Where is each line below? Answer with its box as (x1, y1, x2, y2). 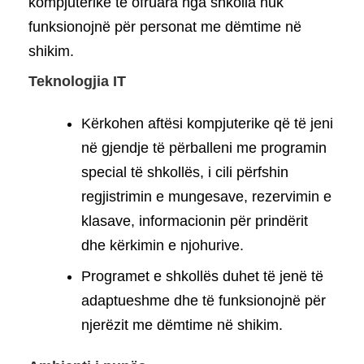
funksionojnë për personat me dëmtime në (28, 18, 301, 35)
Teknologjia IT (28, 73, 126, 90)
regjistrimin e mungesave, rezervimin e (81, 188, 331, 206)
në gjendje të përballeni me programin (81, 140, 327, 157)
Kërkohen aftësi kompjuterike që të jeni (81, 115, 333, 132)
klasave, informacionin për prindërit (81, 213, 308, 230)
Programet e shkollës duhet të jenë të (81, 268, 323, 285)
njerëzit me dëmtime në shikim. (81, 317, 283, 334)
